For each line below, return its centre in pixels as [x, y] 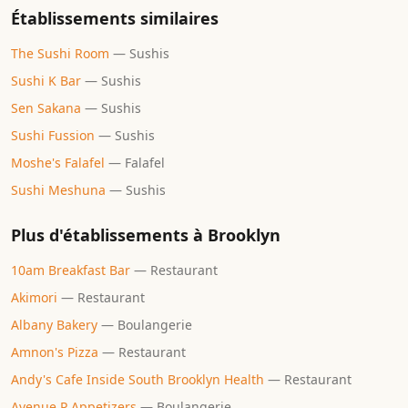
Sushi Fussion [53, 136]
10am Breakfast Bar [71, 270]
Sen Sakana [46, 108]
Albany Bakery [54, 325]
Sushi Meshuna [58, 190]
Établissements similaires [115, 19]
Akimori [34, 298]
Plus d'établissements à [107, 235]
